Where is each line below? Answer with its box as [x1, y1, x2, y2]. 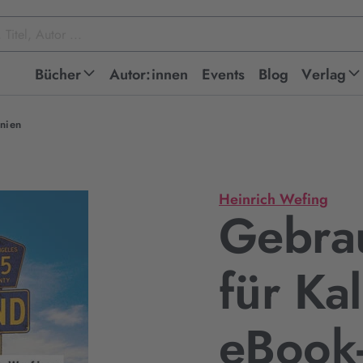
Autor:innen [109, 64, 189, 85]
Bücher [34, 64, 82, 85]
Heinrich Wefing [219, 189, 328, 210]
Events [201, 64, 246, 85]
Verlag [301, 64, 347, 85]
